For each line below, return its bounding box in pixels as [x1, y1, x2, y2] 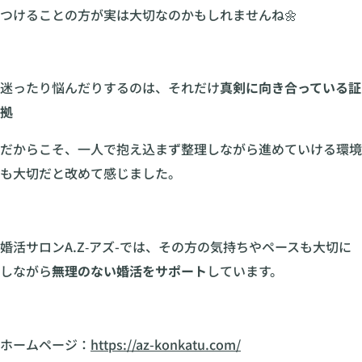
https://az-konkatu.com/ [90, 334, 241, 354]
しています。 [207, 261, 283, 281]
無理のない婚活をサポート [52, 261, 207, 281]
